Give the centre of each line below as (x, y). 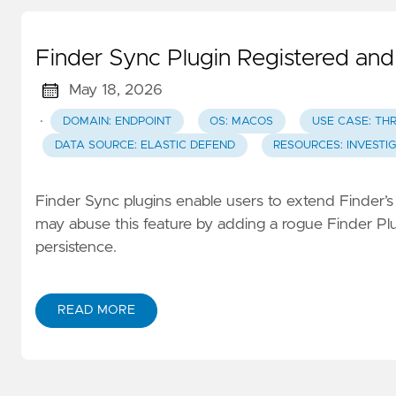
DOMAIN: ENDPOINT (117, 121)
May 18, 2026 (115, 91)
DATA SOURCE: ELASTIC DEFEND (145, 145)
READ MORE (96, 310)
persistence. (76, 247)
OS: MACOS (242, 121)
